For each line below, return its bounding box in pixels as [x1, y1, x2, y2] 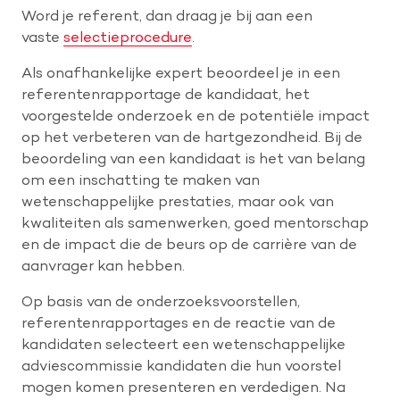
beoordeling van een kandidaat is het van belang [21, 149, 365, 168]
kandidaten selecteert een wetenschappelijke [21, 335, 346, 354]
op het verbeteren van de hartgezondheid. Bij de [21, 128, 362, 146]
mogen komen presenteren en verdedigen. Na [21, 378, 346, 396]
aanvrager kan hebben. [21, 256, 185, 275]
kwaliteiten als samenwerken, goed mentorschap [21, 213, 369, 232]
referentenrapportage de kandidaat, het [21, 85, 310, 104]
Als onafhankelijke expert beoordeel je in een [21, 63, 340, 82]
